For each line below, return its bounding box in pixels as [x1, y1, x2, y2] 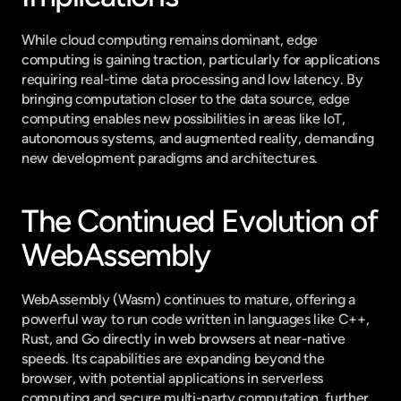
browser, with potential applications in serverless [21, 370, 323, 387]
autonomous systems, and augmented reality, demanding [21, 130, 374, 147]
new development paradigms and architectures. [21, 149, 318, 166]
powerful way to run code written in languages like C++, [21, 311, 370, 328]
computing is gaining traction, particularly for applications [21, 51, 380, 68]
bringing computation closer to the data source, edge [21, 90, 350, 107]
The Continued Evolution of [21, 202, 378, 240]
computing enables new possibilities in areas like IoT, [21, 110, 346, 127]
